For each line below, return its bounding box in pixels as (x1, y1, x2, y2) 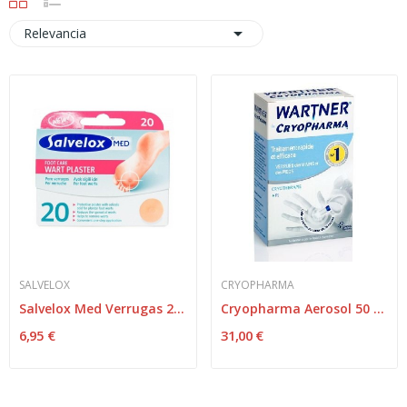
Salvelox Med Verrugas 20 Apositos (174, 299, 184, 317)
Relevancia (24, 25, 86, 43)
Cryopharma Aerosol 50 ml (372, 299, 384, 317)
